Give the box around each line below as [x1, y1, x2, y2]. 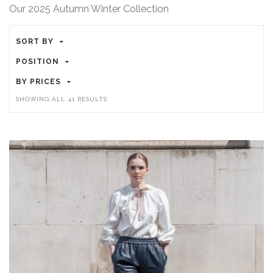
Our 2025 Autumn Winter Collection [9, 2, 169, 15]
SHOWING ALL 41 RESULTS [15, 95, 107, 102]
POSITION [15, 57, 59, 66]
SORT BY [15, 37, 54, 46]
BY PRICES [15, 77, 61, 86]
